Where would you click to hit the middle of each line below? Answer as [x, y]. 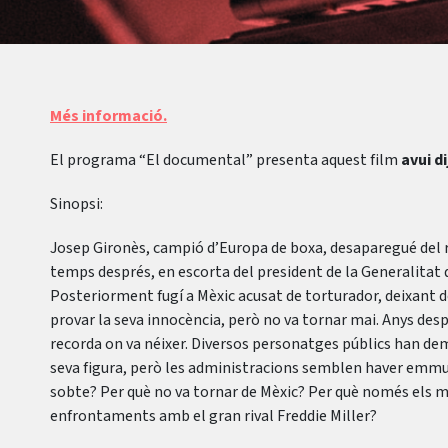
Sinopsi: [76, 204]
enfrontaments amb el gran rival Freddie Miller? [213, 416]
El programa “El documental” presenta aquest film [225, 160]
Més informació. [108, 116]
